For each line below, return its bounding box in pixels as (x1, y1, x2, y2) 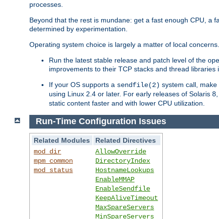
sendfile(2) (117, 81, 160, 89)
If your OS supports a (49, 80, 117, 88)
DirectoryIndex (95, 157, 151, 165)
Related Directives (95, 136, 156, 145)
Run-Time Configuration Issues (35, 116, 166, 127)
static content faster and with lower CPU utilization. (49, 99, 205, 107)
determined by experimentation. (29, 24, 128, 33)
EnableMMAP (95, 175, 135, 184)
